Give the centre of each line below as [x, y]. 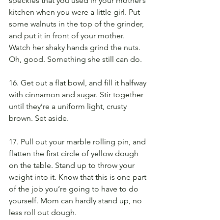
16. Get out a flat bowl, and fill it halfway [79, 82]
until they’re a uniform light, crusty [69, 106]
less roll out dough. [43, 212]
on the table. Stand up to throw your [73, 165]
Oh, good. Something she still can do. [75, 59]
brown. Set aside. [39, 118]
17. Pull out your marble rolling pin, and [78, 141]
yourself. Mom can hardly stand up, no [76, 200]
